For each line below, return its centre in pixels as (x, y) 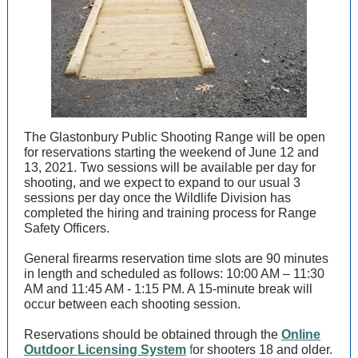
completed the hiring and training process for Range (170, 213)
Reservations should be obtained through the (153, 334)
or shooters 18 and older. (263, 350)
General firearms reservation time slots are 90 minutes (176, 259)
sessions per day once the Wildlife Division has (157, 198)
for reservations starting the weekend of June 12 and (171, 152)
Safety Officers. (67, 228)
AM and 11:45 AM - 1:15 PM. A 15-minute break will (168, 289)
